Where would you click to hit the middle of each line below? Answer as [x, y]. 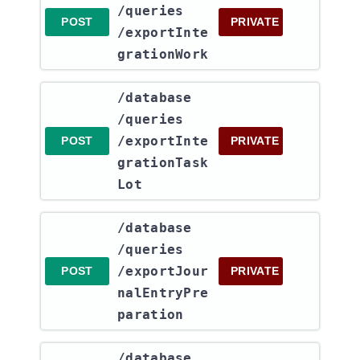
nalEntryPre [163, 293]
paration [151, 315]
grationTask [163, 163]
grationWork [163, 54]
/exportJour [163, 271]
